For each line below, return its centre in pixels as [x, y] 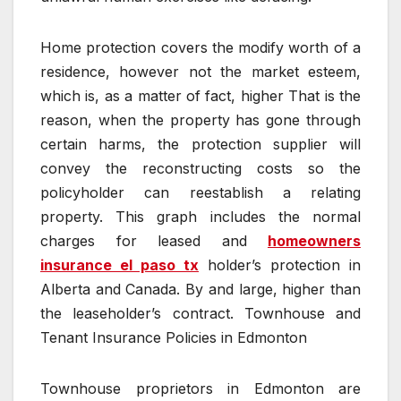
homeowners [314, 241]
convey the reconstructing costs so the [200, 169]
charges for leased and [154, 241]
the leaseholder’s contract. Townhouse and [200, 314]
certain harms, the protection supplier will [200, 145]
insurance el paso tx [119, 265]
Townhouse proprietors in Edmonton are [200, 389]
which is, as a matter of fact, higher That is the [200, 96]
